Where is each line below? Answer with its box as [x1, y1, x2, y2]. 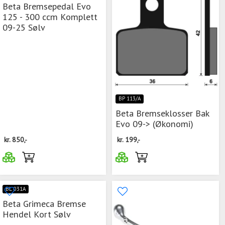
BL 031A [5, 185, 26, 192]
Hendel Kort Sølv [3, 207, 71, 220]
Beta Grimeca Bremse [3, 197, 86, 209]
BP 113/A [118, 95, 141, 102]
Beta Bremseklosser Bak [116, 107, 209, 120]
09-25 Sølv [3, 21, 45, 34]
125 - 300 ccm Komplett [3, 11, 97, 23]
